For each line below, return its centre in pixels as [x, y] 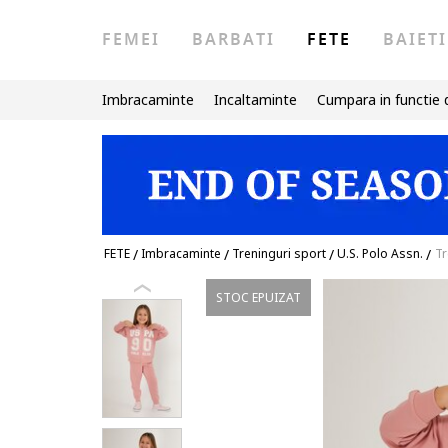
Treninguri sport [279, 253]
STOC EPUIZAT [259, 297]
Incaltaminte [255, 99]
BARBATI [233, 40]
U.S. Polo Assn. [380, 253]
